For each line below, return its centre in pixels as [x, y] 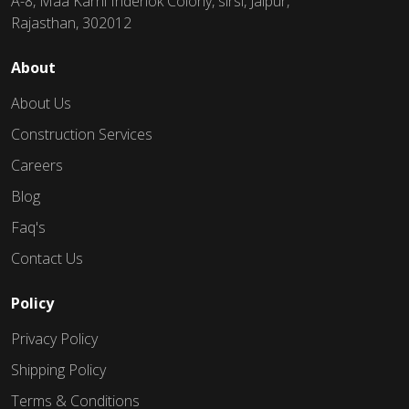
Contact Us [47, 258]
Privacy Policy [54, 338]
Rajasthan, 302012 [71, 22]
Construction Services [82, 134]
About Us [41, 103]
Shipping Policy [58, 369]
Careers [37, 165]
